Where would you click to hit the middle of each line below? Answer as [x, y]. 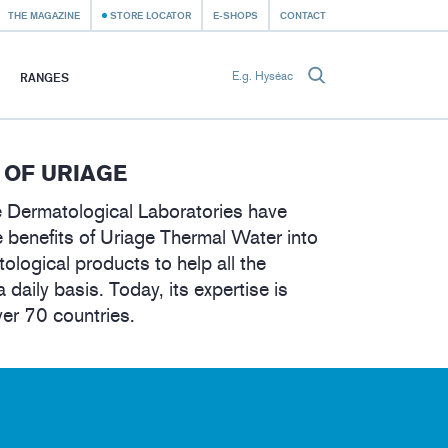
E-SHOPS [235, 15]
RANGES [44, 77]
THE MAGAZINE [44, 15]
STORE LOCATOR [150, 15]
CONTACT [303, 15]
